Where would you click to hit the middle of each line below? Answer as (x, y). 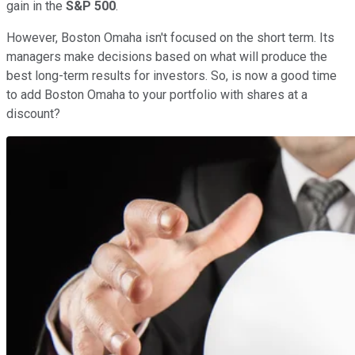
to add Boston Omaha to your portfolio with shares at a (157, 94)
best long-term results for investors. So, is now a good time (172, 75)
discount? (33, 113)
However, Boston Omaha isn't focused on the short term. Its (170, 37)
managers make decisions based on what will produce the (167, 56)
